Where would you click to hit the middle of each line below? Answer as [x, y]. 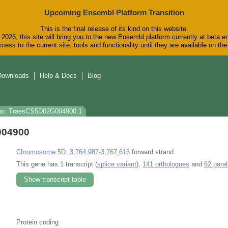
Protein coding [37, 222]
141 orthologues [166, 164]
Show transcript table [55, 179]
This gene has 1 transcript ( [57, 164]
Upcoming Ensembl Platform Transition [114, 12]
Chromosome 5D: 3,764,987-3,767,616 [73, 152]
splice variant [117, 164]
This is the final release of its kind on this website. [114, 29]
